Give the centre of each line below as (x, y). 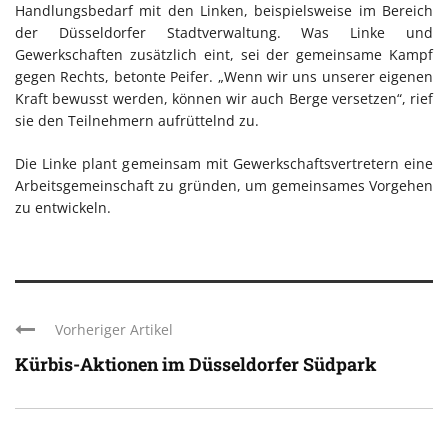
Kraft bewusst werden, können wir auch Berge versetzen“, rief (224, 98)
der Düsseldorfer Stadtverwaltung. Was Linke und (224, 32)
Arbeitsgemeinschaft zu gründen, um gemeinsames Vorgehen (224, 185)
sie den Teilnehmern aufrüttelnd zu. (137, 120)
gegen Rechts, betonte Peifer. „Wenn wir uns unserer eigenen (224, 76)
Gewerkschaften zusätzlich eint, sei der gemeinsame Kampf (224, 54)
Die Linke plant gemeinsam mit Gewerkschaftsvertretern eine (224, 163)
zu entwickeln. (63, 207)
